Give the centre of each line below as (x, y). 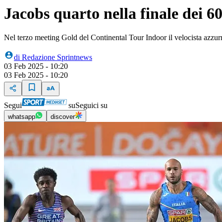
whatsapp (22, 117)
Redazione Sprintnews (57, 57)
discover (63, 117)
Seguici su (91, 105)
